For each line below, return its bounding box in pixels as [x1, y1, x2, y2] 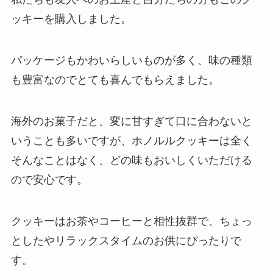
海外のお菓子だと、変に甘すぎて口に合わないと [10, 115, 252, 127]
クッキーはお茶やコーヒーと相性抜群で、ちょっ [10, 214, 252, 227]
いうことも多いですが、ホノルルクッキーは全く [10, 134, 252, 147]
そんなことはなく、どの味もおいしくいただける [10, 154, 252, 166]
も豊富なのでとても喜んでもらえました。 [10, 73, 219, 86]
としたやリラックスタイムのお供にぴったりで [10, 234, 241, 247]
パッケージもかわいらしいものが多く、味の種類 [10, 54, 252, 66]
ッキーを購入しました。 [10, 13, 132, 26]
